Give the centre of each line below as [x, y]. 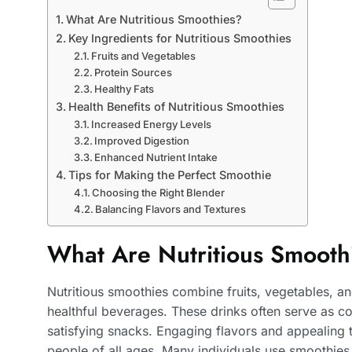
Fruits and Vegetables [144, 56]
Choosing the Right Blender [159, 193]
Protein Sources [134, 73]
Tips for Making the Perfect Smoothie [169, 175]
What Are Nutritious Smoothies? [154, 20]
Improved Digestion [142, 141]
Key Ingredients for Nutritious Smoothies [180, 38]
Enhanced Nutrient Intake [156, 158]
